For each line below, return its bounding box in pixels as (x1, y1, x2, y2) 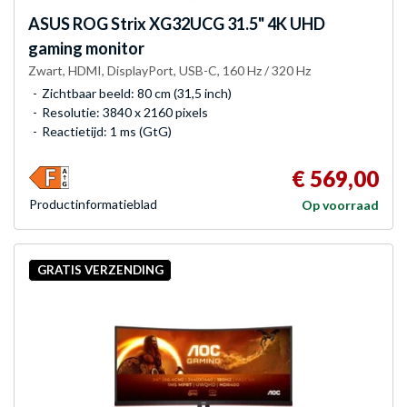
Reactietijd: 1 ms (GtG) (42, 123, 172, 139)
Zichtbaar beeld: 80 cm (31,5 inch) (42, 84, 232, 101)
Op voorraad (302, 196, 379, 213)
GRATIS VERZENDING (36, 263, 164, 278)
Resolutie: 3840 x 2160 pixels (42, 104, 208, 120)
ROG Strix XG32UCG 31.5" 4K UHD (70, 13, 325, 34)
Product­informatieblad (29, 195, 157, 212)
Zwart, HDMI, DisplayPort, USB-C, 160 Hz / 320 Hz (28, 62, 311, 78)
